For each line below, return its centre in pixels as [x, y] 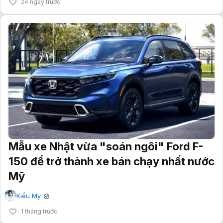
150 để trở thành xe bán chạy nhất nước [111, 162]
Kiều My [29, 196]
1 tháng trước [39, 212]
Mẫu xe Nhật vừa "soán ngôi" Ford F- [106, 147]
